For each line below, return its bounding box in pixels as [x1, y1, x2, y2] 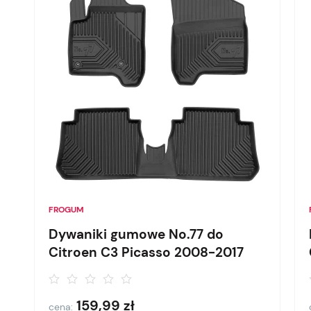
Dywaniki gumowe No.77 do [49, 226, 224, 243]
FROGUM [49, 204, 85, 215]
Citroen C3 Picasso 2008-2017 [49, 244, 244, 261]
